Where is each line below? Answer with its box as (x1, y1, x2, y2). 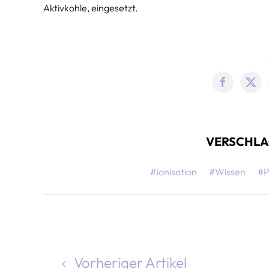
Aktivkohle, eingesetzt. (43, 2, 140, 14)
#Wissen (209, 166, 246, 178)
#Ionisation (150, 166, 198, 178)
